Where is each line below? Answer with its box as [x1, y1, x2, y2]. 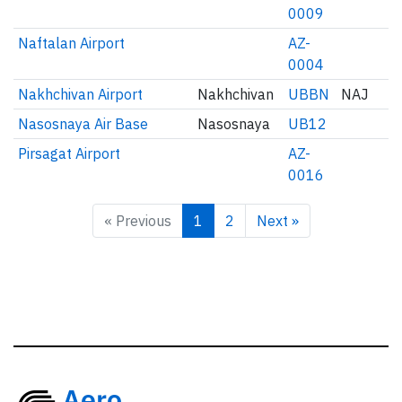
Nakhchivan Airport [17, 85, 143, 103]
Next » [256, 212, 299, 230]
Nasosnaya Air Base [17, 115, 148, 133]
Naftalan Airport [17, 34, 125, 52]
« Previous [103, 212, 171, 230]
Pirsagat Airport [17, 144, 120, 162]
